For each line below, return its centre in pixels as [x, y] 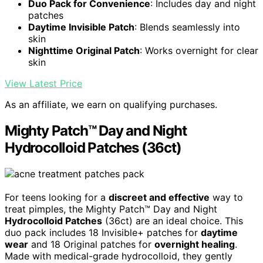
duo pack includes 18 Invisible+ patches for [103, 233]
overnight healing [195, 245]
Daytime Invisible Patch [81, 27]
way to [226, 198]
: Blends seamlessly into [187, 27]
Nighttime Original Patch [84, 51]
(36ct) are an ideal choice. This [173, 221]
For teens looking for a [57, 198]
